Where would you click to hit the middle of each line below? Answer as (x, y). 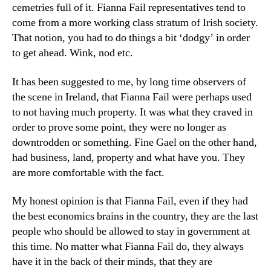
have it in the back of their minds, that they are (112, 262)
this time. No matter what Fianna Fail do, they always (128, 247)
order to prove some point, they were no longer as (119, 127)
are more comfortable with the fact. (88, 172)
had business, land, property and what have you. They (129, 157)
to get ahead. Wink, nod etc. (73, 53)
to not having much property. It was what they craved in (132, 112)
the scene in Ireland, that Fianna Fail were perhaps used (132, 97)
